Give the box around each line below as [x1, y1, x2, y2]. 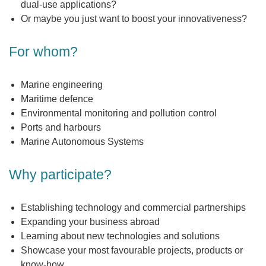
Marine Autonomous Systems [21, 137, 144, 147]
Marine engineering [21, 80, 103, 90]
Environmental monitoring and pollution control [21, 108, 217, 118]
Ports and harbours [21, 122, 101, 132]
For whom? [9, 44, 78, 59]
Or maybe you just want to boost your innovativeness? [21, 14, 247, 24]
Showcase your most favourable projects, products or [21, 245, 243, 255]
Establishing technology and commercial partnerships [21, 202, 246, 213]
